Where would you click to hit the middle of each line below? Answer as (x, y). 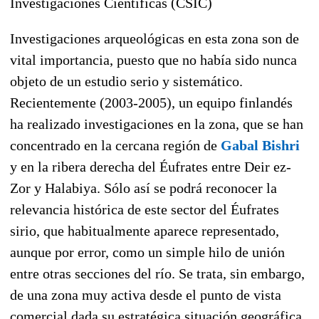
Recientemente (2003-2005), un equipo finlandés (151, 102)
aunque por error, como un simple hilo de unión (147, 252)
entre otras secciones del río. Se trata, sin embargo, (157, 273)
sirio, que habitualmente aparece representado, (145, 230)
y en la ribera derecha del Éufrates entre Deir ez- (151, 166)
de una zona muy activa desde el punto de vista (146, 294)
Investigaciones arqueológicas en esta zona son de (155, 38)
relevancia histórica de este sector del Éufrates (145, 209)
